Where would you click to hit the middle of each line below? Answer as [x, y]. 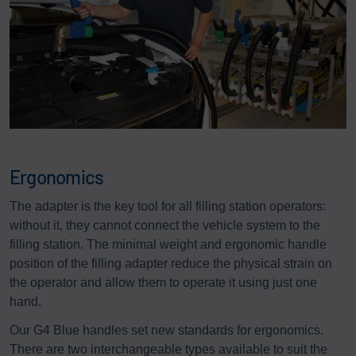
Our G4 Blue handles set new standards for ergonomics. [166, 330]
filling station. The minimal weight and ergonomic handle [168, 244]
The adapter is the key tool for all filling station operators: [168, 206]
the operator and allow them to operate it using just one [163, 282]
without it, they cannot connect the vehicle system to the [165, 225]
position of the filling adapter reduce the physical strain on [171, 263]
